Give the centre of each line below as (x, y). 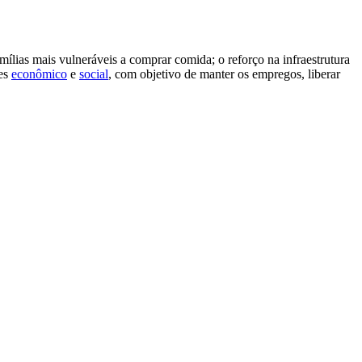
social (94, 74)
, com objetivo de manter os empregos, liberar (224, 74)
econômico (39, 74)
